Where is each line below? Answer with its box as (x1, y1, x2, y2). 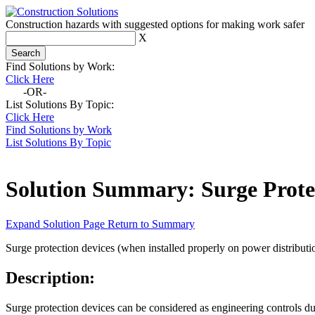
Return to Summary (108, 217, 195, 230)
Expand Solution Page (6, 217, 108, 230)
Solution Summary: (6, 176, 201, 202)
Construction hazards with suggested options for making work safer (6, 18, 304, 30)
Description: (6, 268, 95, 287)
